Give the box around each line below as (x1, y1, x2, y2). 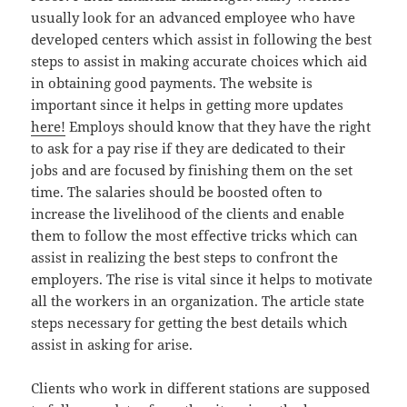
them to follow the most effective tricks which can (31, 226, 359, 245)
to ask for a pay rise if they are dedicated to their (31, 139, 346, 158)
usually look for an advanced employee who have (31, 8, 356, 27)
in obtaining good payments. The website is (31, 74, 313, 93)
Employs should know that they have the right (65, 117, 372, 136)
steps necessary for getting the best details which (31, 313, 349, 333)
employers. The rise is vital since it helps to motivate (31, 270, 373, 289)
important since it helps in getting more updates (31, 95, 344, 114)
